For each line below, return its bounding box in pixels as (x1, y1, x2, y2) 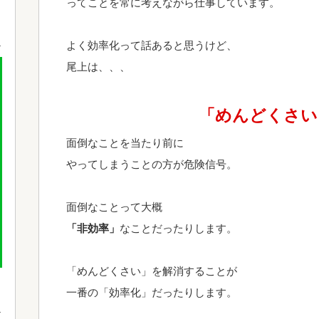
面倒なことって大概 (66, 201, 162, 213)
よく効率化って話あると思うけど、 (66, 39, 237, 51)
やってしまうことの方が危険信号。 (66, 158, 237, 170)
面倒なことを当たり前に (66, 137, 184, 149)
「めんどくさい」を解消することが (66, 265, 237, 277)
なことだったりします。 (120, 222, 237, 234)
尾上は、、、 (66, 61, 130, 73)
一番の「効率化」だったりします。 (66, 286, 237, 298)
